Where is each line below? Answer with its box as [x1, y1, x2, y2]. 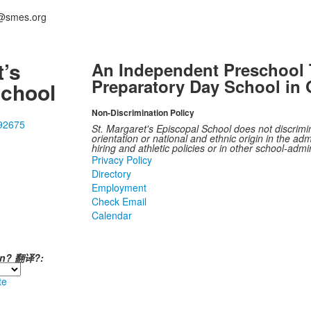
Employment [91, 180, 146, 195]
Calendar [91, 208, 132, 223]
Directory [91, 167, 131, 181]
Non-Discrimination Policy [91, 106, 194, 119]
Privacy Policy [91, 153, 152, 167]
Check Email [91, 194, 146, 209]
